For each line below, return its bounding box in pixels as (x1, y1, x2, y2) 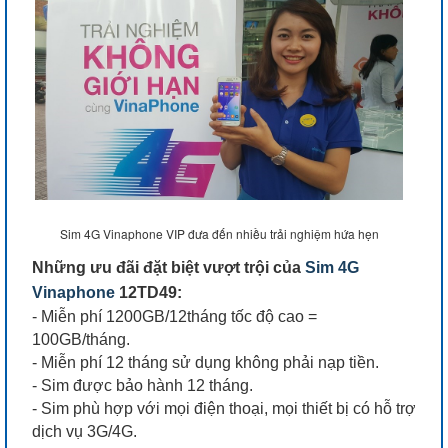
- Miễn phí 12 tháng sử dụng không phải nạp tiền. (32, 353, 379, 371)
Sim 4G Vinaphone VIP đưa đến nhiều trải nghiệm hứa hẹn (59, 224, 379, 242)
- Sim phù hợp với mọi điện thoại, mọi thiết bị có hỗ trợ (32, 399, 416, 417)
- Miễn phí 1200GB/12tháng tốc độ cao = (32, 307, 317, 325)
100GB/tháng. (32, 330, 134, 348)
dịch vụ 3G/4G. (32, 422, 137, 440)
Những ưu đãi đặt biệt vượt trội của (32, 258, 305, 276)
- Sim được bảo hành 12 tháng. (32, 376, 253, 394)
